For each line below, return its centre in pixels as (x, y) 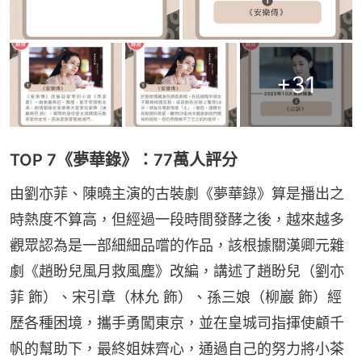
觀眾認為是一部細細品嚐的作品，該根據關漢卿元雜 (177, 246)
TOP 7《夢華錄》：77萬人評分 (124, 160)
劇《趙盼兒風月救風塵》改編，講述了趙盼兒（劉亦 (177, 271)
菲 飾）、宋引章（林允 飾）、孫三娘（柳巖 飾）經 (176, 297)
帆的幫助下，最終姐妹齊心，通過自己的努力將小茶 (177, 349)
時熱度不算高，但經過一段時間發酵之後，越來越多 (177, 220)
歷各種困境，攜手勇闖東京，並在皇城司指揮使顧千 (177, 323)
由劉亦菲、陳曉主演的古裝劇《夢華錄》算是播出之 (177, 194)
